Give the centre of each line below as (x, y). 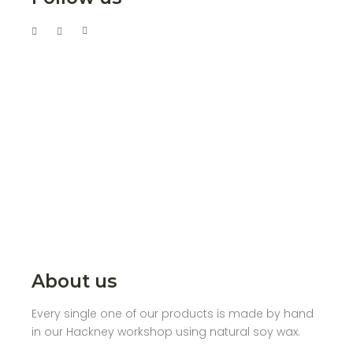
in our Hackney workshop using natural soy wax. (166, 332)
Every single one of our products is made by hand (173, 314)
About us (74, 281)
